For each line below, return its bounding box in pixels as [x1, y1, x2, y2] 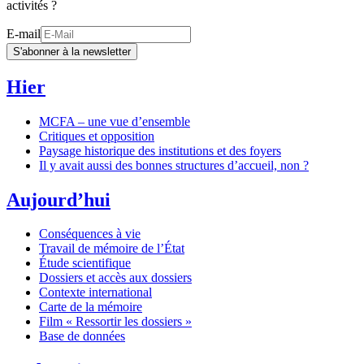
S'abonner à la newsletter [13, 45, 131, 58]
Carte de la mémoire [39, 300, 142, 314]
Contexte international [39, 285, 152, 300]
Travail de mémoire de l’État [39, 241, 184, 256]
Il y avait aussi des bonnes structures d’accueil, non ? [39, 158, 309, 172]
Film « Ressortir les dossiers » [39, 314, 192, 329]
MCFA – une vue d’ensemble [39, 114, 190, 128]
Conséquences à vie [39, 227, 141, 241]
